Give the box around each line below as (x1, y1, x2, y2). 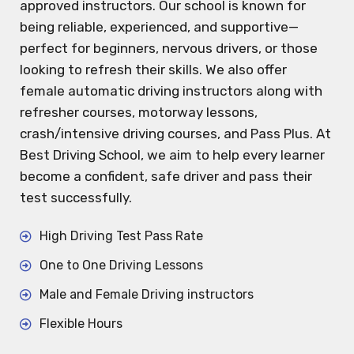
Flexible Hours (40, 316, 122, 332)
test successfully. (20, 190, 132, 206)
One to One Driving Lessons (40, 258, 203, 273)
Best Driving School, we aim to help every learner (20, 147, 325, 164)
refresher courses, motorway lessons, (20, 104, 258, 121)
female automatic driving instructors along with (20, 83, 322, 100)
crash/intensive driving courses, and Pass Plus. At (20, 126, 331, 142)
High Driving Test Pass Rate (40, 228, 203, 244)
